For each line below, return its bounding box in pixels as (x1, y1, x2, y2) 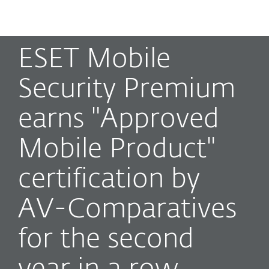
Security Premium (18, 76, 235, 103)
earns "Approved (18, 106, 219, 133)
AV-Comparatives (18, 196, 237, 223)
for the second (18, 226, 194, 253)
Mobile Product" (18, 136, 216, 163)
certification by (18, 166, 200, 193)
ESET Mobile (18, 46, 171, 73)
